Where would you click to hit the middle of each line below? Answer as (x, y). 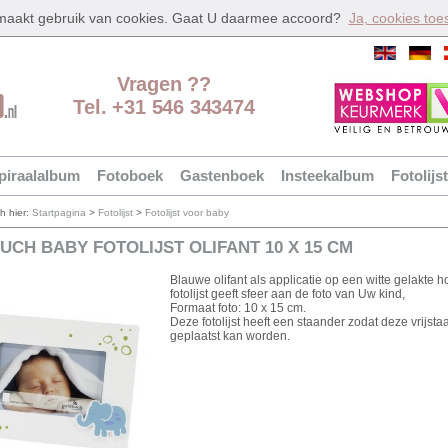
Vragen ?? (164, 84)
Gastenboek (222, 175)
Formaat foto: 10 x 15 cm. (238, 308)
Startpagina (59, 212)
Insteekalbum (327, 175)
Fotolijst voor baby (187, 212)
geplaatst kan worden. (230, 336)
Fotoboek (130, 175)
